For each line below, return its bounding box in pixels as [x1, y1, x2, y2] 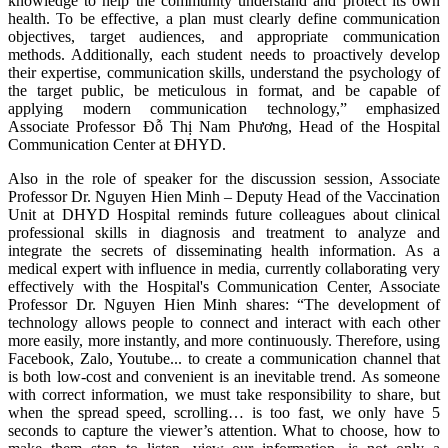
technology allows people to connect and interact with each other [8, 314, 440, 332]
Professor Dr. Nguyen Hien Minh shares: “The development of [8, 296, 440, 314]
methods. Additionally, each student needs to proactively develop [8, 46, 440, 64]
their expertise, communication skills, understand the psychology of [8, 64, 440, 82]
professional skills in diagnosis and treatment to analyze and [8, 224, 440, 242]
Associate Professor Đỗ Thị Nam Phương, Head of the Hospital [8, 118, 440, 136]
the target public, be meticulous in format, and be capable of [8, 82, 440, 100]
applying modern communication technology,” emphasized [8, 100, 440, 118]
